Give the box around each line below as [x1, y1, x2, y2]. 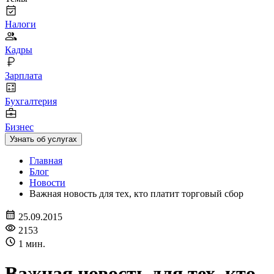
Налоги [5, 19, 36, 29]
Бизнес [5, 122, 34, 132]
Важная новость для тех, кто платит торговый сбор [29, 188, 243, 199]
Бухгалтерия [5, 96, 57, 106]
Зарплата [5, 70, 42, 81]
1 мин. [18, 239, 45, 249]
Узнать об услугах [10, 135, 77, 144]
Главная [29, 155, 62, 166]
